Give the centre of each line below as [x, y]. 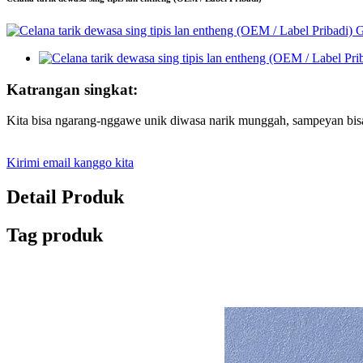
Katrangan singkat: [72, 89]
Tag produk [55, 235]
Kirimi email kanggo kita [70, 163]
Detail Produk [65, 197]
